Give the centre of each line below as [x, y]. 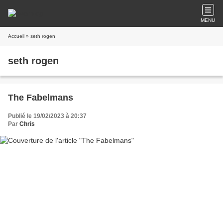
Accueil [16, 36]
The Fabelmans [41, 98]
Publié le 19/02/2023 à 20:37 [47, 116]
